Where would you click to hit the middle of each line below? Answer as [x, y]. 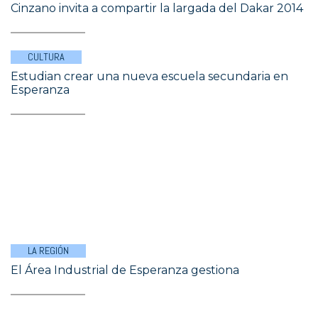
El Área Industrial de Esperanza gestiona [125, 270]
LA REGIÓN [48, 251]
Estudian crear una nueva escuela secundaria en [149, 76]
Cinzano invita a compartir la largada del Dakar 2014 [157, 8]
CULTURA [46, 57]
